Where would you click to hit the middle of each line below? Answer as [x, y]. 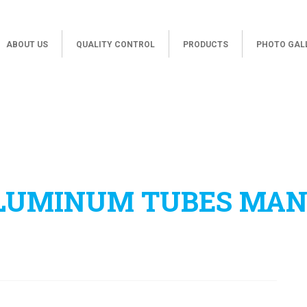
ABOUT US [27, 45]
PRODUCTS [206, 45]
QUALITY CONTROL [115, 45]
